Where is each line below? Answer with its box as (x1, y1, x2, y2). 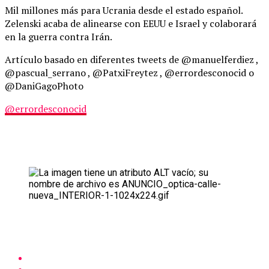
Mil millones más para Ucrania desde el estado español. (5, 3, 243, 17)
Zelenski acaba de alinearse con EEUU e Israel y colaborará (5, 16, 256, 30)
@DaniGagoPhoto (5, 79, 83, 92)
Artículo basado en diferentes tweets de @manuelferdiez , (5, 52, 258, 66)
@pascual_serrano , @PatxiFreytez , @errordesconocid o (5, 65, 254, 79)
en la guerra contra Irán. (5, 29, 112, 43)
